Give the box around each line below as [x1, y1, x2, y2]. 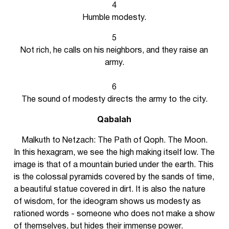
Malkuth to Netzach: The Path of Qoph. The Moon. [21, 137, 208, 144]
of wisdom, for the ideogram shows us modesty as [13, 198, 201, 205]
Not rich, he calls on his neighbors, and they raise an [20, 47, 209, 54]
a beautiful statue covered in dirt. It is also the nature [13, 186, 205, 193]
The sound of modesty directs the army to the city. [21, 96, 208, 103]
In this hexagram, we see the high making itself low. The [13, 149, 215, 156]
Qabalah [97, 117, 132, 124]
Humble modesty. [82, 14, 147, 21]
